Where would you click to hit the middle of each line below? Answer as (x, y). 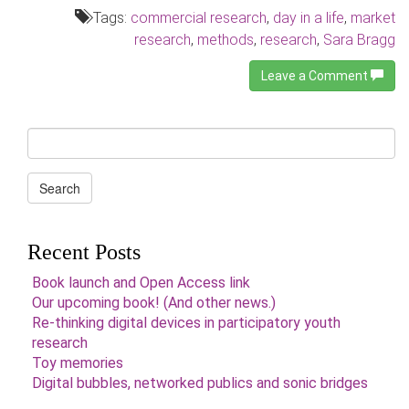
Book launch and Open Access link (141, 283)
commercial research (199, 18)
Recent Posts (84, 252)
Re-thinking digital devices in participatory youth (186, 323)
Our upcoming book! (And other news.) (154, 303)
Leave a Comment (316, 76)
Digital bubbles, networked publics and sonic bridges (200, 383)
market (373, 18)
